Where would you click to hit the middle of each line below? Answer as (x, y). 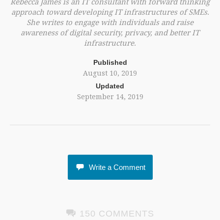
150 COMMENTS (115, 214)
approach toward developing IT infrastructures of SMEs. (110, 12)
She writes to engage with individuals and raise (110, 22)
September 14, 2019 (110, 96)
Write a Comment (117, 167)
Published (110, 62)
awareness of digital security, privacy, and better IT (110, 32)
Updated (110, 86)
